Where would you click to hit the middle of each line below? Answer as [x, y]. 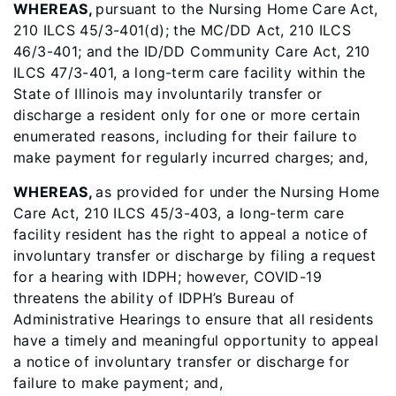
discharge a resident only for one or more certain [187, 115]
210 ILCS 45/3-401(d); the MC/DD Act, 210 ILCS [183, 30]
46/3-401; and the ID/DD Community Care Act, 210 [192, 51]
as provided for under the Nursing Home [238, 192]
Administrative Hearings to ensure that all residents [194, 319]
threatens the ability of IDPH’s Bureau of [154, 298]
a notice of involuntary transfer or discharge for [182, 362]
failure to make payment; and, [118, 383]
